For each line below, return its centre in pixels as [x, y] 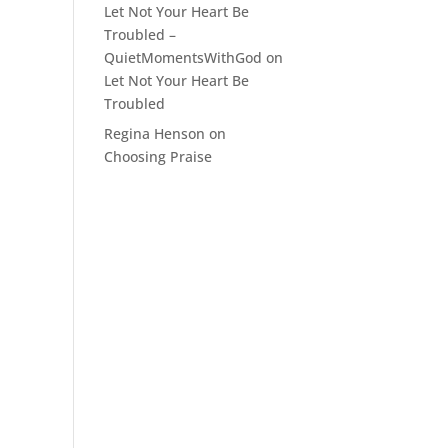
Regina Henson [155, 133]
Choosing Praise [158, 156]
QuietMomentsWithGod [183, 57]
